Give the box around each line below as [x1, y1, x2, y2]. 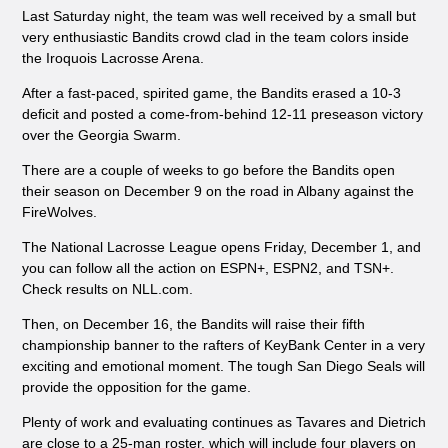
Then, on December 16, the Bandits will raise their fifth [21, 316, 365, 333]
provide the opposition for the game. [21, 379, 251, 396]
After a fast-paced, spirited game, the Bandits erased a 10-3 [21, 85, 401, 102]
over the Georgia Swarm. [21, 127, 181, 144]
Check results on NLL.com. [21, 281, 193, 298]
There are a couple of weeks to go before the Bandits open [21, 162, 395, 179]
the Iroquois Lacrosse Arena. [21, 50, 204, 67]
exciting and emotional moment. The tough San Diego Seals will [21, 358, 425, 375]
